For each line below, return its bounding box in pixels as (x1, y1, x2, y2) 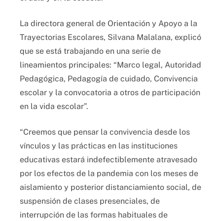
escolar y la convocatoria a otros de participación (20, 88, 200, 98)
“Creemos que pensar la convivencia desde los (20, 127, 190, 137)
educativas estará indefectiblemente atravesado (20, 155, 197, 165)
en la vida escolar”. (20, 102, 88, 111)
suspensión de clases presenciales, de (20, 196, 160, 206)
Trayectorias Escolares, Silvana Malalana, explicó (20, 33, 201, 42)
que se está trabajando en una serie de (20, 46, 161, 56)
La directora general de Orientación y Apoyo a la (20, 19, 197, 29)
